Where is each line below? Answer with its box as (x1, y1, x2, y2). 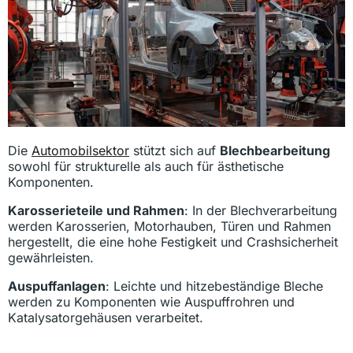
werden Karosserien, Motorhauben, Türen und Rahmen (8, 217, 331, 234)
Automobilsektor (32, 142, 129, 158)
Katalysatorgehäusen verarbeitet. (8, 309, 203, 325)
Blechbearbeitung (220, 142, 330, 158)
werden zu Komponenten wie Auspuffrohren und (8, 293, 295, 310)
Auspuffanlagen (8, 277, 106, 294)
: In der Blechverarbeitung (184, 202, 337, 218)
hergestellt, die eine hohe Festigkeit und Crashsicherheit (8, 233, 338, 250)
